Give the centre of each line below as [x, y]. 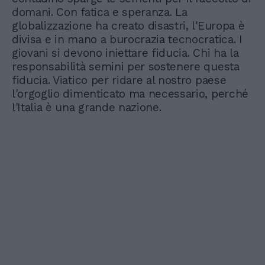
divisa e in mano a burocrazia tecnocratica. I [127, 40]
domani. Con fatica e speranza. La [100, 12]
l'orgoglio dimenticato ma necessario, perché [130, 94]
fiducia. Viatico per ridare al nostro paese [119, 80]
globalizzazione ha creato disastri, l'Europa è [128, 26]
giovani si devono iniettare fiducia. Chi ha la [125, 53]
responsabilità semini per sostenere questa [126, 67]
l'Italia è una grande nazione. [87, 108]
